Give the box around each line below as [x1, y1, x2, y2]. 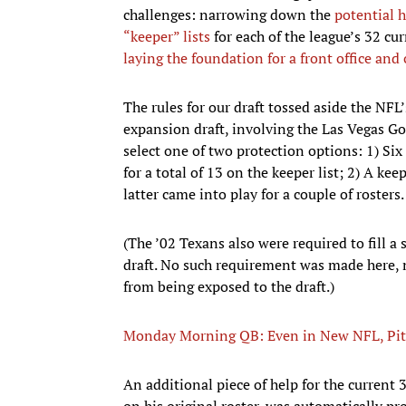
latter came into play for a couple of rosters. [123, 183, 404, 204]
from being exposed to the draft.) [123, 275, 334, 296]
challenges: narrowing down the [123, 4, 334, 24]
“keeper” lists [123, 25, 210, 46]
